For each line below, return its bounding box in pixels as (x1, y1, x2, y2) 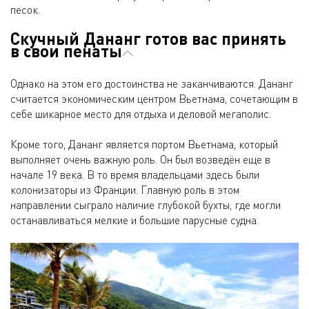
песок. (10, 3, 40, 17)
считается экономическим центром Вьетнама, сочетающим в (10, 92, 298, 106)
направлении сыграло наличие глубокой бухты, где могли (10, 198, 281, 212)
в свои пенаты (10, 41, 122, 61)
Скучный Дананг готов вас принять (10, 28, 286, 49)
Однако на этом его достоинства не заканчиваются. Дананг (10, 77, 293, 91)
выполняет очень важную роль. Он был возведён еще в (10, 152, 270, 167)
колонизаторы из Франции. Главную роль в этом (10, 183, 239, 197)
